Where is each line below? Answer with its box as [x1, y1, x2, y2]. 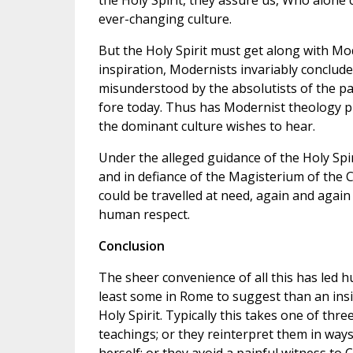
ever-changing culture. [98, 10, 232, 28]
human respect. [98, 206, 190, 224]
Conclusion [98, 237, 165, 255]
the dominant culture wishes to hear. [98, 117, 315, 136]
